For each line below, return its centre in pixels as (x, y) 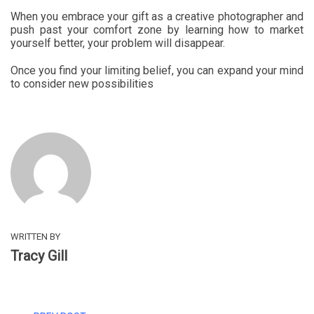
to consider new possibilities (82, 83)
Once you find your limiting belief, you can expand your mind (157, 70)
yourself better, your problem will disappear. (118, 43)
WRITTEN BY (35, 236)
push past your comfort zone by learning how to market (157, 29)
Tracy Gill (39, 255)
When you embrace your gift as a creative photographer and (157, 16)
